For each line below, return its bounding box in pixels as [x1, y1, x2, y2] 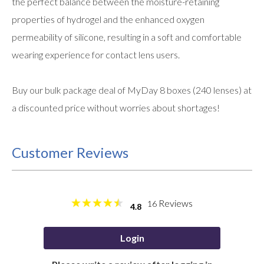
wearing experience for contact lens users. [12, 48, 180, 60]
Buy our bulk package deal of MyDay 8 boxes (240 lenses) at [12, 84, 252, 95]
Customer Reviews [12, 143, 128, 161]
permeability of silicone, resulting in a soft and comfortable [12, 31, 242, 42]
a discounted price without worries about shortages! [12, 101, 220, 113]
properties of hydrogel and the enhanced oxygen [12, 13, 204, 25]
